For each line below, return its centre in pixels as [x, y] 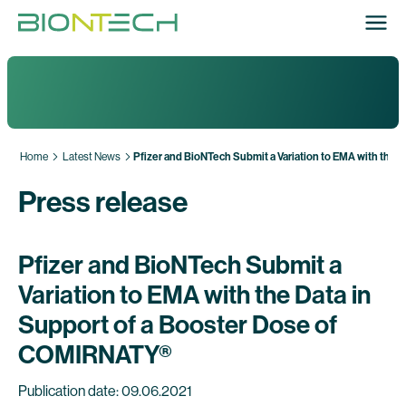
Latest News [92, 157]
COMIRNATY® [95, 355]
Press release [103, 202]
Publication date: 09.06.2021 [105, 391]
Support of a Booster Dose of [178, 325]
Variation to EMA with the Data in [194, 295]
